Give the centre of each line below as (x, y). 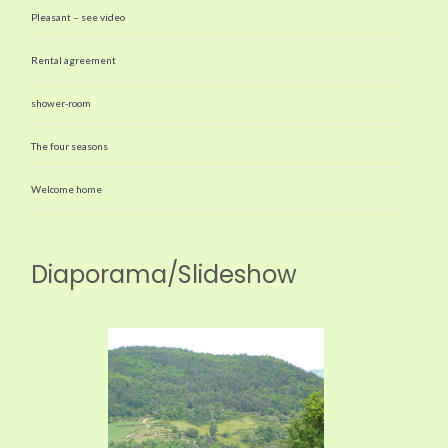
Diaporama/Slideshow (164, 274)
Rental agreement (74, 59)
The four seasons (70, 145)
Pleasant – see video (78, 16)
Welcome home (67, 188)
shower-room (61, 102)
